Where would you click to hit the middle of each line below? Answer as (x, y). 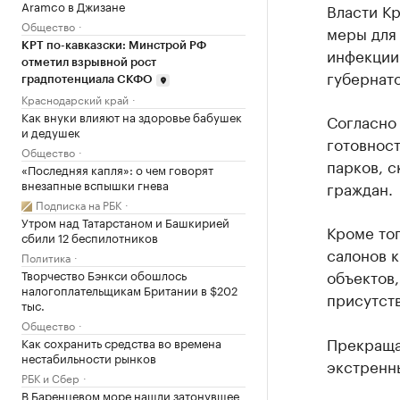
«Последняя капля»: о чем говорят (117, 169)
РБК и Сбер (50, 377)
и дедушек (51, 131)
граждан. (359, 187)
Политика (46, 257)
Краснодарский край (75, 99)
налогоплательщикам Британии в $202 (129, 289)
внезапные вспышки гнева (95, 184)
